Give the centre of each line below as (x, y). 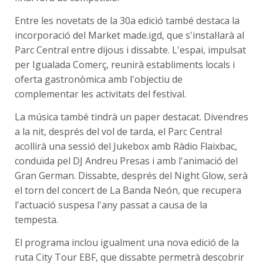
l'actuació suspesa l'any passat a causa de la (111, 205)
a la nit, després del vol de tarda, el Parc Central (118, 132)
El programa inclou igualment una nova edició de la (127, 243)
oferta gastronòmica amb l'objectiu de (99, 80)
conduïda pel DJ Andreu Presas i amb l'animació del (126, 161)
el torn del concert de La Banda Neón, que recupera (128, 190)
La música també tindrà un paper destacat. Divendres (131, 117)
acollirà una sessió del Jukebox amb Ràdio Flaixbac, (126, 146)
